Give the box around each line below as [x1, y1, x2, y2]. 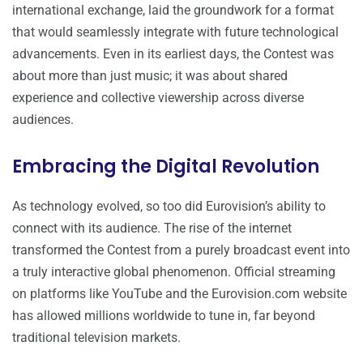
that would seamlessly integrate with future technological [12, 24, 339, 41]
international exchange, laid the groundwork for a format [12, 2, 334, 19]
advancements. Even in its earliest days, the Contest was [12, 46, 334, 62]
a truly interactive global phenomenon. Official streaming [12, 264, 335, 280]
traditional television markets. [12, 330, 181, 346]
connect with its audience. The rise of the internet [12, 220, 292, 237]
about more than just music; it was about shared [12, 68, 288, 84]
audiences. [12, 112, 74, 128]
